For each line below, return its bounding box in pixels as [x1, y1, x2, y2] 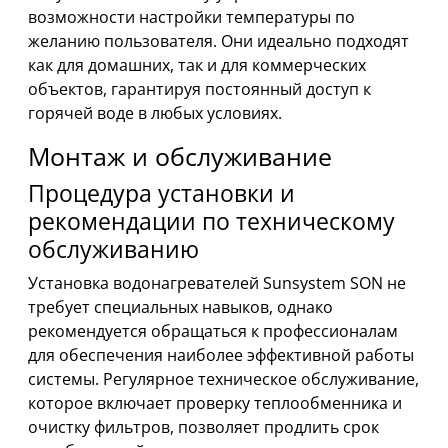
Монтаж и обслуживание [28, 139, 332, 174]
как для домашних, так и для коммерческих [28, 54, 366, 77]
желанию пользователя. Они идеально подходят [28, 30, 409, 53]
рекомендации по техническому [28, 205, 395, 238]
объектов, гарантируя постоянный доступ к [28, 78, 371, 101]
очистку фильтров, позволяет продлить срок [28, 416, 379, 439]
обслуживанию [28, 233, 199, 266]
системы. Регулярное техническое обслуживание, [28, 368, 419, 391]
